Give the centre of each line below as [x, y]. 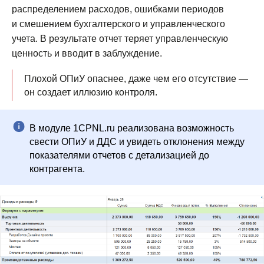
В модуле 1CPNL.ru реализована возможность [132, 128]
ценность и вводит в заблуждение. [87, 53]
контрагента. [57, 169]
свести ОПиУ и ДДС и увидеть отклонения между [137, 141]
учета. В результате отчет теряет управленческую [120, 38]
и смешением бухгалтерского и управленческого [118, 24]
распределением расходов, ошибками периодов [118, 9]
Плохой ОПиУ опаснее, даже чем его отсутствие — [136, 78]
